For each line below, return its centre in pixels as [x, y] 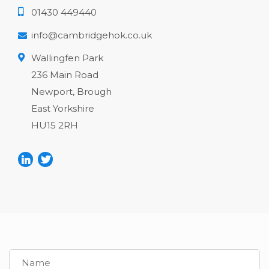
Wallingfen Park [67, 58]
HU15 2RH [55, 125]
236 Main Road [65, 74]
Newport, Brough [71, 91]
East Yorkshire [63, 108]
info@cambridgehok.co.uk [92, 35]
